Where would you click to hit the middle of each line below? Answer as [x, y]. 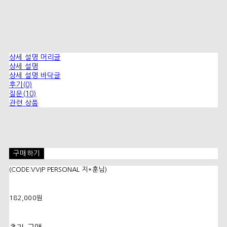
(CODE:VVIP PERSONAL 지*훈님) [58, 170]
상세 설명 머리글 [35, 58]
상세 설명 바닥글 [35, 76]
